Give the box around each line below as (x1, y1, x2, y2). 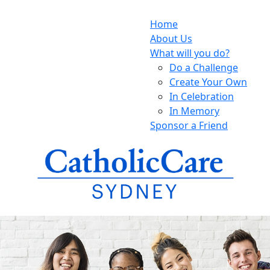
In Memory (169, 104, 219, 118)
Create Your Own (169, 75, 247, 89)
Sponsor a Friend (150, 118, 228, 132)
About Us (150, 31, 192, 45)
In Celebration (169, 89, 234, 103)
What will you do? (150, 46, 230, 60)
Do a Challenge (169, 60, 238, 74)
